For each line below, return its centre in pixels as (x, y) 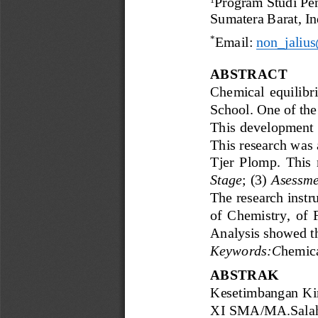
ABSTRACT (249, 73)
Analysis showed (259, 232)
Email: (235, 42)
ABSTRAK (245, 274)
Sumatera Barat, (258, 18)
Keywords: (241, 250)
